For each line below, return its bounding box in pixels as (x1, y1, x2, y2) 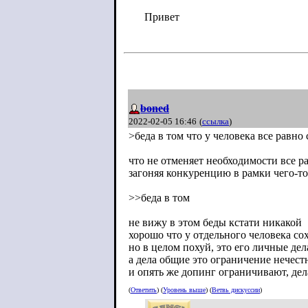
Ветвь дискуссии (212, 286, 260, 294)
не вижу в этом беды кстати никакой (129, 217, 302, 228)
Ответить (131, 286, 157, 294)
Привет (144, 11, 179, 23)
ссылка (202, 116, 229, 126)
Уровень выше (163, 286, 206, 294)
